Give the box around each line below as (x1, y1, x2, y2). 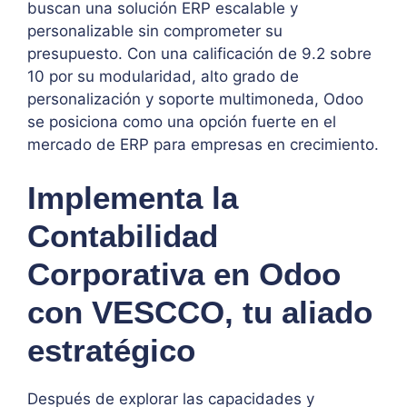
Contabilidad (27, 218, 218, 254)
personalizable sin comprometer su (27, 21, 283, 40)
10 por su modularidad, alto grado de (27, 66, 299, 85)
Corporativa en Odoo (27, 256, 341, 293)
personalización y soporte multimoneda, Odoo (27, 89, 363, 108)
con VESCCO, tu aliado (27, 294, 372, 331)
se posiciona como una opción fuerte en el (27, 112, 336, 131)
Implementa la (27, 180, 238, 216)
